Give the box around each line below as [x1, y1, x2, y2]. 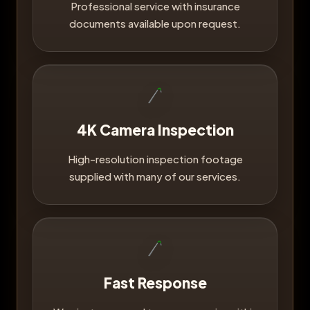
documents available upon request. [69, 17, 241, 30]
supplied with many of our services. [69, 169, 241, 183]
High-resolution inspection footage [67, 152, 243, 165]
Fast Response [103, 273, 207, 292]
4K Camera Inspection [76, 120, 234, 139]
